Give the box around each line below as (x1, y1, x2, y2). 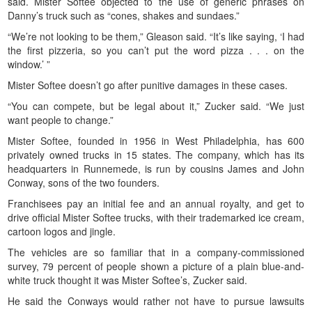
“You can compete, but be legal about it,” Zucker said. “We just (8, 98, 304, 113)
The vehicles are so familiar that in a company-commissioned (8, 244, 304, 259)
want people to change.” (8, 112, 114, 127)
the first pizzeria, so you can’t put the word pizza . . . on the (8, 42, 304, 57)
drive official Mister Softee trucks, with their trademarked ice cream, (8, 210, 304, 224)
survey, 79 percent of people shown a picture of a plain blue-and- (8, 258, 304, 273)
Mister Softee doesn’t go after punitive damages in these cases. (8, 77, 288, 92)
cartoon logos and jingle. (8, 224, 116, 238)
